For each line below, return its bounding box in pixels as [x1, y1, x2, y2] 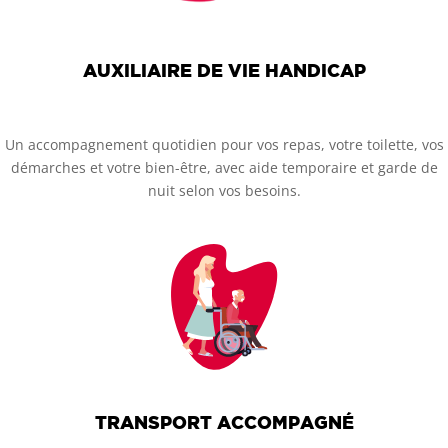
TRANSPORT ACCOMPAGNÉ [94, 412, 354, 434]
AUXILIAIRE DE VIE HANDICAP [82, 59, 366, 81]
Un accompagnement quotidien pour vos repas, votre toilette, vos [4, 135, 444, 155]
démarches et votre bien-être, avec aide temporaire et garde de [10, 158, 438, 178]
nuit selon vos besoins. [147, 181, 301, 201]
